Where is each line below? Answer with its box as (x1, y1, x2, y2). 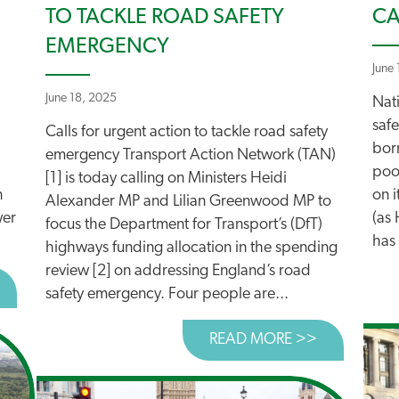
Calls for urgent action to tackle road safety (45, 124, 328, 141)
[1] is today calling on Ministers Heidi (45, 170, 287, 187)
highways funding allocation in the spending (45, 240, 338, 256)
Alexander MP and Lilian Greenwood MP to (45, 193, 331, 210)
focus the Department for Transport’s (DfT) (45, 216, 322, 233)
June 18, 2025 (45, 92, 117, 105)
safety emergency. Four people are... (45, 286, 289, 303)
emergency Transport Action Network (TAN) (45, 147, 336, 164)
